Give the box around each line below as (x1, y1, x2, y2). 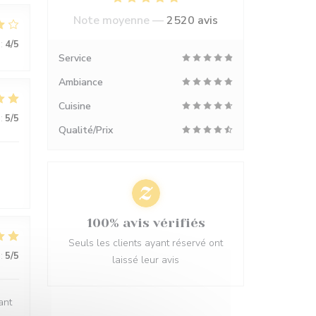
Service (59, 51, 92, 65)
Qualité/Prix (59, 123, 113, 137)
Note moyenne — (73, 13, 166, 28)
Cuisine (59, 99, 91, 113)
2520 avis (166, 13, 218, 28)
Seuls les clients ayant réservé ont (68, 236, 223, 250)
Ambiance (59, 75, 103, 89)
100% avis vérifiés (86, 216, 205, 230)
